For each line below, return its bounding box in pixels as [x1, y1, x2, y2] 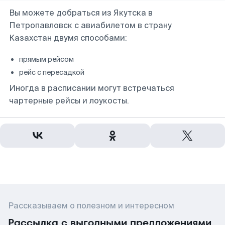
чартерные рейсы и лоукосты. [9, 95, 129, 106]
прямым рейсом [19, 55, 74, 64]
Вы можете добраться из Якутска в [9, 8, 153, 18]
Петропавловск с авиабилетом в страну [9, 20, 172, 31]
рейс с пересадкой [19, 68, 84, 77]
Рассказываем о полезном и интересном [8, 200, 174, 211]
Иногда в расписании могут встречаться [9, 83, 174, 93]
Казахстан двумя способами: [9, 33, 127, 43]
